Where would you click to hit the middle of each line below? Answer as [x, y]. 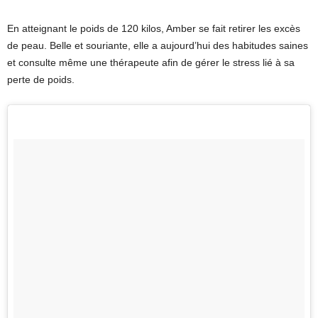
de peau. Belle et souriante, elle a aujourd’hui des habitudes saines [158, 46]
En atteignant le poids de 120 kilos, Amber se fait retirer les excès [154, 29]
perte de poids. [41, 80]
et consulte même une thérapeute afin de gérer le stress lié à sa [151, 63]
